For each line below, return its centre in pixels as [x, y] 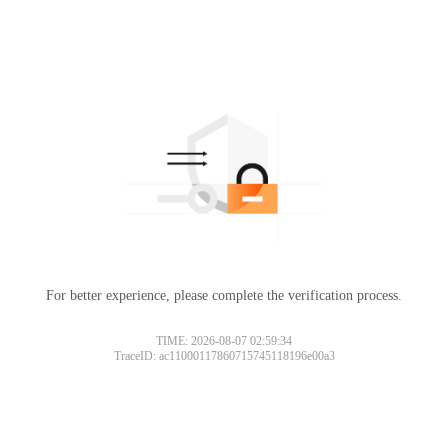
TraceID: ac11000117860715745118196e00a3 [224, 355]
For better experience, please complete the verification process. [224, 295]
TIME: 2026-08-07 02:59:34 [224, 340]
